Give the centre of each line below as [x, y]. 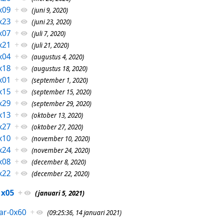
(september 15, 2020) [61, 92]
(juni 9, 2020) [50, 10]
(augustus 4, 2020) [58, 57]
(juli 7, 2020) [48, 33]
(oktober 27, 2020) [57, 127]
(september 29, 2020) [61, 103]
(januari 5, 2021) [60, 193]
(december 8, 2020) [59, 162]
